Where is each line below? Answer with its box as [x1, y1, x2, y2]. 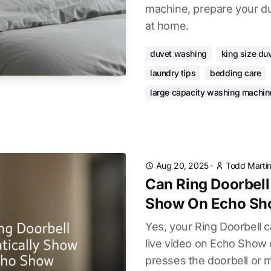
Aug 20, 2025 [155, 160, 209, 171]
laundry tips [150, 68, 196, 78]
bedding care [210, 68, 261, 78]
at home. [145, 19, 189, 32]
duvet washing [150, 48, 207, 59]
